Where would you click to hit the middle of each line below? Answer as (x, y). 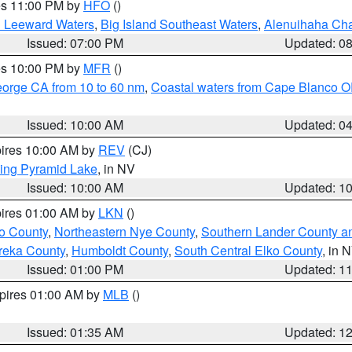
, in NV (116, 169)
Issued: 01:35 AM (75, 332)
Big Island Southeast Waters (179, 24)
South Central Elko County (248, 250)
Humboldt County (120, 250)
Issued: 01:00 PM (75, 269)
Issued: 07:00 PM (75, 43)
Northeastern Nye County (125, 231)
